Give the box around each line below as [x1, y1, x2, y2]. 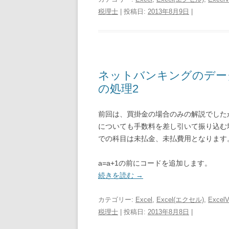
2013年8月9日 [148, 8, 189, 15]
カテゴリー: [98, 196, 135, 203]
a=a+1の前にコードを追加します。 [98, 159, 212, 167]
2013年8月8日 [148, 208, 189, 216]
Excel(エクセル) [156, 196, 204, 203]
